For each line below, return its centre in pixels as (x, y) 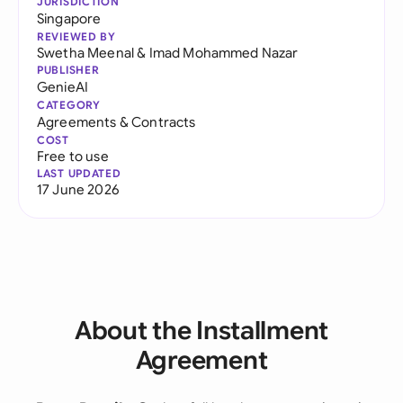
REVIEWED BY (76, 36)
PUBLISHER (68, 70)
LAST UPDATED (79, 173)
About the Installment (201, 331)
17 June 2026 (78, 189)
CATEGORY (69, 105)
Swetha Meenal (86, 53)
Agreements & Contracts (116, 122)
